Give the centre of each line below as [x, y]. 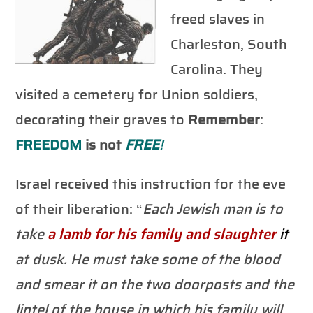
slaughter [247, 234]
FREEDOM [51, 144]
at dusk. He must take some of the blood [148, 259]
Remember [224, 119]
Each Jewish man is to [213, 209]
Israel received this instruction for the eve [151, 183]
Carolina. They [217, 69]
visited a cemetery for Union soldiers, [137, 94]
